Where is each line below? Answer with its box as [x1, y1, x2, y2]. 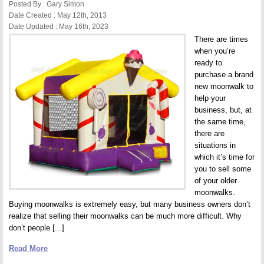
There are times [194, 35, 248, 44]
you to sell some [194, 164, 251, 173]
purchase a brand [194, 70, 253, 79]
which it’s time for [194, 153, 255, 161]
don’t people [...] [9, 223, 64, 232]
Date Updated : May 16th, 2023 [9, 22, 108, 31]
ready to [194, 58, 222, 67]
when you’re [194, 47, 235, 55]
